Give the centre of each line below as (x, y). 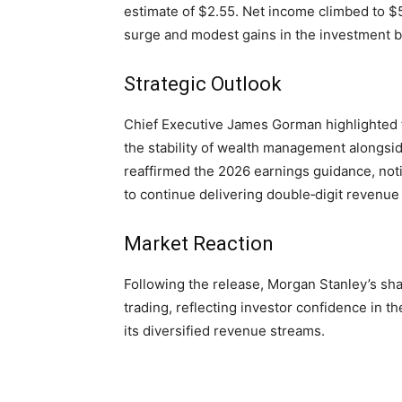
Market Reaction (199, 244)
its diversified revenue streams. (224, 331)
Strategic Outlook (203, 84)
